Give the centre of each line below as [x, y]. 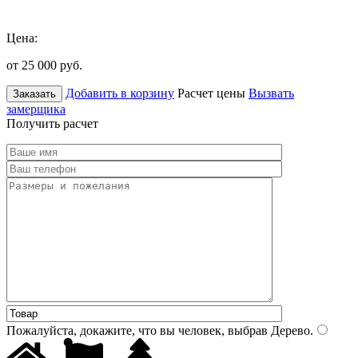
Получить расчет [52, 123]
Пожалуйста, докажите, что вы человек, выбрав [137, 330]
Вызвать [271, 93]
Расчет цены [211, 93]
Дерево [289, 330]
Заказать [34, 93]
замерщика [36, 109]
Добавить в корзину [120, 93]
